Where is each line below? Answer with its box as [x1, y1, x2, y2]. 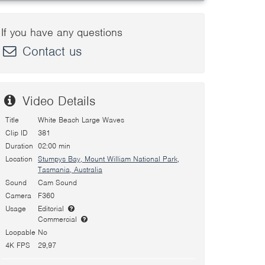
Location [5, 154, 33, 164]
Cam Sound [38, 177, 77, 188]
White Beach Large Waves [38, 115, 124, 125]
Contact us [18, 43, 82, 59]
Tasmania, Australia [38, 164, 102, 174]
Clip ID [5, 128, 28, 138]
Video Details [18, 93, 95, 109]
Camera [5, 190, 31, 201]
